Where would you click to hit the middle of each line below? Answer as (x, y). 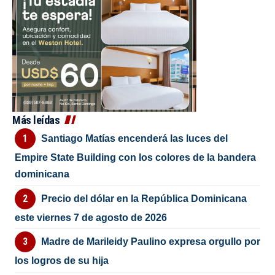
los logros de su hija (62, 261)
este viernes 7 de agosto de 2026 (91, 217)
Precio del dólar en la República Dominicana (144, 198)
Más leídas (36, 120)
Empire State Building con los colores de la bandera (136, 158)
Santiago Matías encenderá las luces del (134, 139)
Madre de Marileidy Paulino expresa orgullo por (150, 242)
